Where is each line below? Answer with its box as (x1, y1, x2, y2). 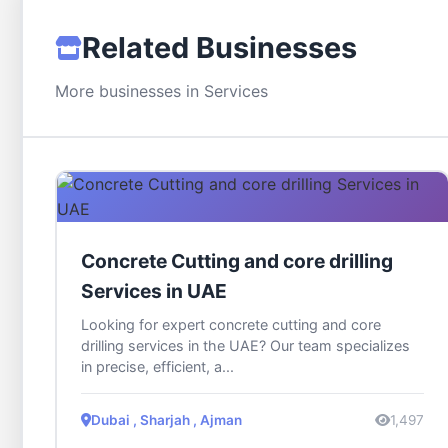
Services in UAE (81, 279, 227, 304)
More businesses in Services (55, 81, 268, 102)
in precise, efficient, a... (81, 358, 234, 376)
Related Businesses (82, 30, 357, 66)
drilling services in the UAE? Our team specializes (81, 337, 410, 355)
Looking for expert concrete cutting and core (81, 316, 381, 334)
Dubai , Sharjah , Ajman (91, 412, 242, 429)
